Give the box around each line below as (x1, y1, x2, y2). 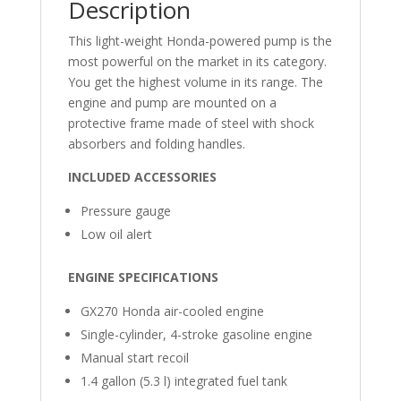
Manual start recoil (80, 349, 189, 366)
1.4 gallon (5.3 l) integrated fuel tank (80, 372, 287, 389)
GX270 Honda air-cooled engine (80, 303, 264, 320)
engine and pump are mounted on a (67, 94, 277, 111)
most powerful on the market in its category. (67, 53, 327, 70)
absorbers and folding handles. (67, 135, 245, 152)
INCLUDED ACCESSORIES (67, 168, 217, 185)
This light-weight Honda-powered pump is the (67, 32, 332, 49)
